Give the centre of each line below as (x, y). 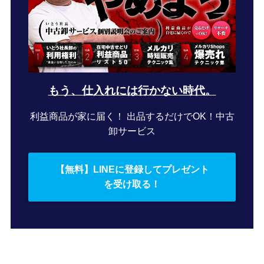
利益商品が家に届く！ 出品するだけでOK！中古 (132, 116)
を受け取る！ (132, 184)
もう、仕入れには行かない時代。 (132, 91)
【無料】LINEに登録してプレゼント (132, 169)
